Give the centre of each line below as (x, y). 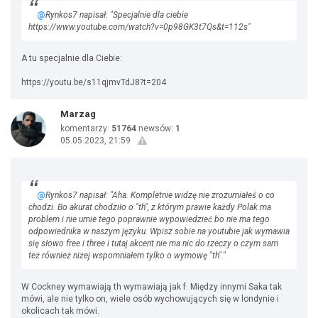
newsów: (156, 128)
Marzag (78, 114)
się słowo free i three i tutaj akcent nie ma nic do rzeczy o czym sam (153, 243)
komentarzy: (86, 128)
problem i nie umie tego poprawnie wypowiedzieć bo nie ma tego (149, 219)
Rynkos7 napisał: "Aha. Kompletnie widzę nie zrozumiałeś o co (160, 195)
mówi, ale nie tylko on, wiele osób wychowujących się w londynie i (150, 299)
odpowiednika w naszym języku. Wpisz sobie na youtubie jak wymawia (159, 231)
